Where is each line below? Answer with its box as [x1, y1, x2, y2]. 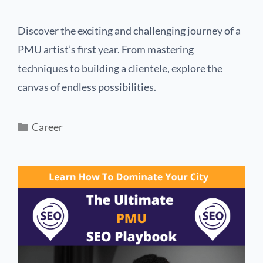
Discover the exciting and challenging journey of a [18, 24, 241, 38]
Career [31, 120, 63, 134]
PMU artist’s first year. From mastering [18, 43, 194, 56]
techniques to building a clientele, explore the [18, 62, 222, 75]
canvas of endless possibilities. [18, 80, 156, 94]
